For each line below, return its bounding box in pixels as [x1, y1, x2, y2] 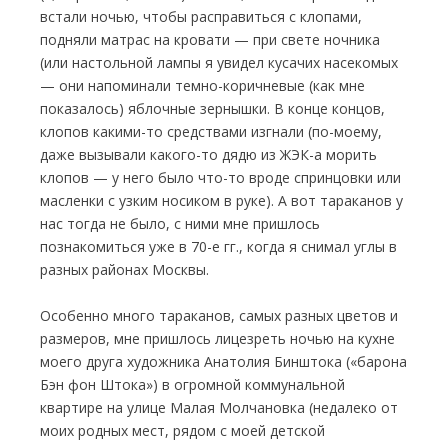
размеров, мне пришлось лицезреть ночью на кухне [40, 329, 395, 348]
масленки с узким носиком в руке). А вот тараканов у [40, 191, 403, 210]
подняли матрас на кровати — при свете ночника [40, 30, 380, 49]
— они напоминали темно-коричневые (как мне [40, 76, 365, 95]
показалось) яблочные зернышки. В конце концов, [40, 99, 385, 118]
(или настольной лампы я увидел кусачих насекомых [40, 53, 398, 72]
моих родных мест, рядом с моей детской [40, 421, 325, 440]
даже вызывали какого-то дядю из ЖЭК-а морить [40, 145, 377, 164]
